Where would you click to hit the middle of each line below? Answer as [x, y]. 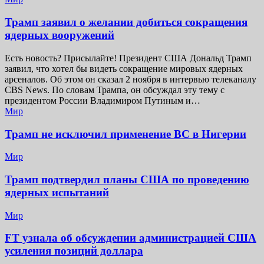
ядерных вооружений [60, 35]
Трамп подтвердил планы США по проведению [127, 179]
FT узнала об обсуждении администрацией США [131, 238]
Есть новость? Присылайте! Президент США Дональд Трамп [128, 58]
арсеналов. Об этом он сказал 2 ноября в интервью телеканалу [131, 79]
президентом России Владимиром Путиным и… [103, 100]
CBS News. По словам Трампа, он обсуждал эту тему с [115, 90]
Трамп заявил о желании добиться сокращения [126, 22]
